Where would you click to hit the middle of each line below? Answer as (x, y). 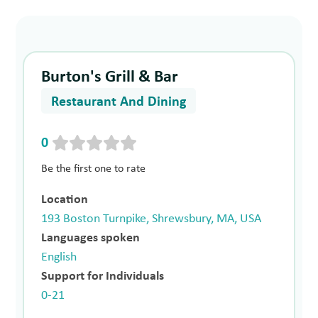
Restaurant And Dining (119, 103)
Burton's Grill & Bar (110, 78)
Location (65, 199)
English (59, 257)
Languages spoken (91, 238)
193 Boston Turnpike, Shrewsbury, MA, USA (152, 219)
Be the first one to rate (94, 169)
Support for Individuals (103, 276)
